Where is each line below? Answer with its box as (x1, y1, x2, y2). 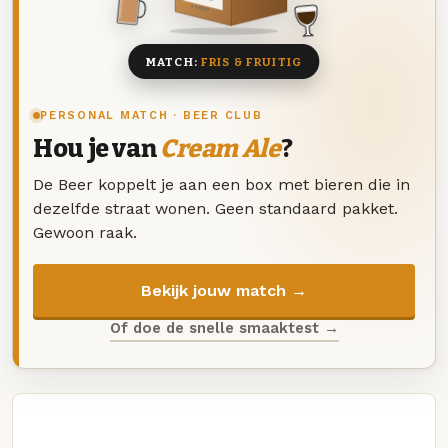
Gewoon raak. (33, 222, 137, 242)
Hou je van (33, 134, 160, 165)
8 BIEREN (191, 3, 209, 13)
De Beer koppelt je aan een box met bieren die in (33, 174, 410, 194)
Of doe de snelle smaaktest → (109, 318, 339, 337)
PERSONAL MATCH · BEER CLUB (40, 109, 263, 123)
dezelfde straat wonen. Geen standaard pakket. (33, 198, 398, 218)
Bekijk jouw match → (141, 280, 307, 300)
